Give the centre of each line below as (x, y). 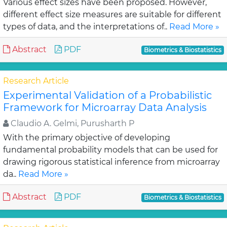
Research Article (36, 81)
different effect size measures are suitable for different (112, 14)
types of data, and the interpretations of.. (86, 27)
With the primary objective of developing (87, 138)
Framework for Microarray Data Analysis (105, 107)
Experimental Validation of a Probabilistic (107, 95)
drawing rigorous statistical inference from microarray (111, 162)
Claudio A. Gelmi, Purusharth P (71, 123)
